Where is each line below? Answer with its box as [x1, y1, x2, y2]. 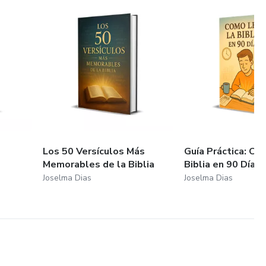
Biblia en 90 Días [184, 157, 261, 171]
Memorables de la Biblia [43, 157, 155, 171]
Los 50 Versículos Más [43, 144, 145, 158]
